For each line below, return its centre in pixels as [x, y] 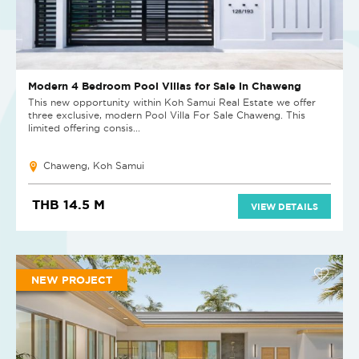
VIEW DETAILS [284, 207]
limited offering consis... [84, 128]
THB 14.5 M [69, 205]
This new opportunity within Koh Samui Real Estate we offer [172, 103]
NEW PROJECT [72, 280]
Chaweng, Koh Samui [94, 166]
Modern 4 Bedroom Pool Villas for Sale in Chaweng [165, 86]
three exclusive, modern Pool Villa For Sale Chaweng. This [167, 115]
